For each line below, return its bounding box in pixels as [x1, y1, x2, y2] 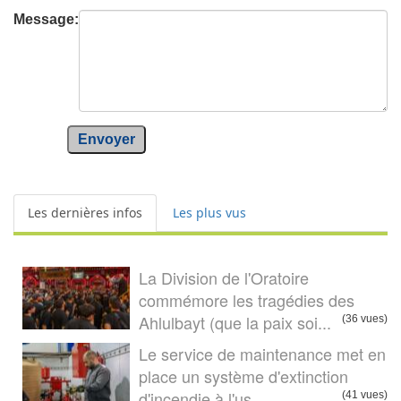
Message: [13, 12, 79, 28]
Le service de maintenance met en [139, 342, 386, 366]
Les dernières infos [28, 204, 142, 222]
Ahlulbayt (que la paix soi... [139, 311, 331, 335]
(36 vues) [342, 312, 388, 326]
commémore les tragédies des [139, 288, 354, 312]
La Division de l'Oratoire [139, 266, 309, 290]
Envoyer [78, 132, 135, 148]
